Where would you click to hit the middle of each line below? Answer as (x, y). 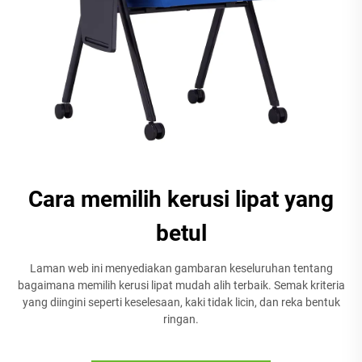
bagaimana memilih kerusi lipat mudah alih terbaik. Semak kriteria (181, 285)
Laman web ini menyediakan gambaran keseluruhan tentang (181, 268)
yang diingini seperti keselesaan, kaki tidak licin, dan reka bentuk (181, 302)
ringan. (181, 319)
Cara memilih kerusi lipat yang (181, 199)
